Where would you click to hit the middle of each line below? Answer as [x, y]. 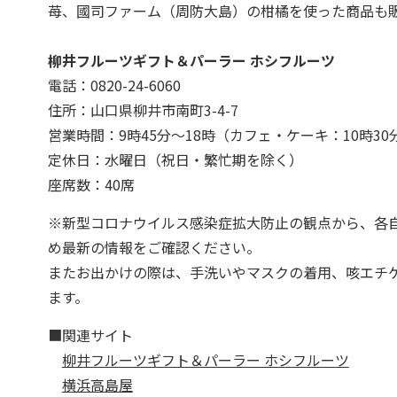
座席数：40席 [91, 184]
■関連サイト [90, 335]
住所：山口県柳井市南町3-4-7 [143, 109]
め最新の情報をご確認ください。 [154, 247]
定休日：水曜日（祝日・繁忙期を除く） [175, 159]
